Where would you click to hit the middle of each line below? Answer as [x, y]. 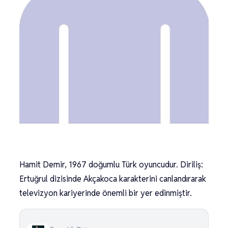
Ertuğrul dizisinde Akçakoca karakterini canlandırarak [113, 179]
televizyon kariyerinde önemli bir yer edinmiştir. [106, 193]
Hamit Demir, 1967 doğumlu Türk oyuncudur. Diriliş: [111, 165]
